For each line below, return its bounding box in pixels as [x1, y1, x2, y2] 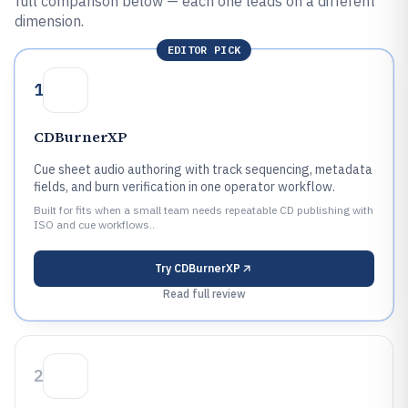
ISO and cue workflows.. [34, 218, 155, 231]
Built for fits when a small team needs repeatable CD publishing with [34, 203, 373, 217]
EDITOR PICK [167, 43, 241, 56]
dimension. [15, 12, 84, 30]
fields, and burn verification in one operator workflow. [34, 178, 335, 195]
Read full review [162, 287, 246, 301]
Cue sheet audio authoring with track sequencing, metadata [34, 161, 372, 178]
